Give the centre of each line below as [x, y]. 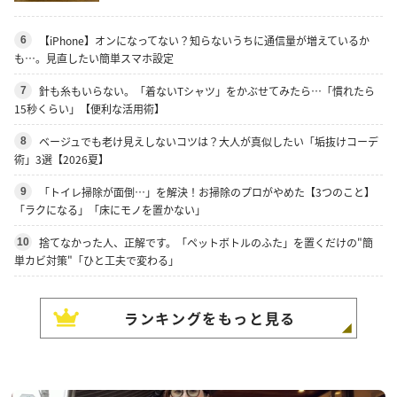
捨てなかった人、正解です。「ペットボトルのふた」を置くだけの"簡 [206, 242]
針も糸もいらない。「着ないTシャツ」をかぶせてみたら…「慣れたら [207, 90]
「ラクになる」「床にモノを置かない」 [110, 209]
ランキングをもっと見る [210, 318]
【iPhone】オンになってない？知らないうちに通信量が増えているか [204, 40]
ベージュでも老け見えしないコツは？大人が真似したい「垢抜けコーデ [209, 141]
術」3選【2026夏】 [62, 159]
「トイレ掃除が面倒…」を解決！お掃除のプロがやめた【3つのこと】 [207, 191]
